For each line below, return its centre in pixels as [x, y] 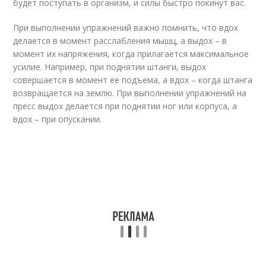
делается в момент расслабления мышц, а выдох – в [120, 41]
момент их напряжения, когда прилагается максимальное [131, 54]
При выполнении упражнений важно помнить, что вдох [126, 28]
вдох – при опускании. [58, 119]
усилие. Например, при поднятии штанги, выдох [110, 67]
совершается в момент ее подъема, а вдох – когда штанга [133, 80]
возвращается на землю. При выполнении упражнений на [130, 93]
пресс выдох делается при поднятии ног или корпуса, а [125, 106]
